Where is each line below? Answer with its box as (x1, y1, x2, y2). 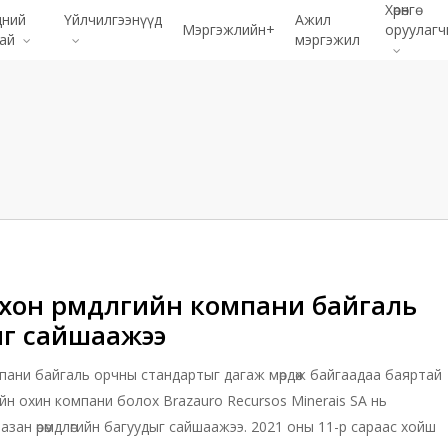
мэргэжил (295, 30, 361, 49)
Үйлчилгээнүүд (64, 10, 163, 29)
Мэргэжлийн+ (182, 20, 276, 39)
